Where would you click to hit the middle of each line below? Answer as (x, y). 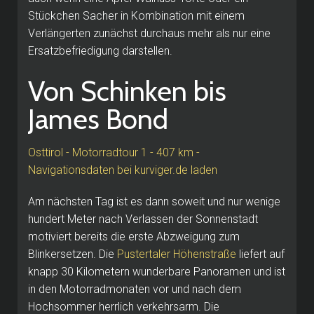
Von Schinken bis (127, 90)
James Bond (98, 118)
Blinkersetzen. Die (73, 254)
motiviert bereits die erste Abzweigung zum (134, 236)
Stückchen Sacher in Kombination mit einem (136, 15)
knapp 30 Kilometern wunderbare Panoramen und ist (157, 271)
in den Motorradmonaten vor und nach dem (135, 289)
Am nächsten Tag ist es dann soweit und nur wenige (154, 201)
